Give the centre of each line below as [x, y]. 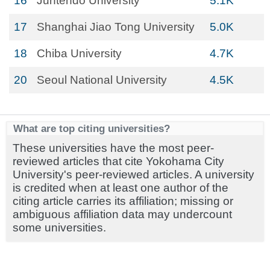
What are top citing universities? [92, 128]
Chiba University [79, 53]
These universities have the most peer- [113, 148]
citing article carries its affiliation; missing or [123, 201]
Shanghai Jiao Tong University [116, 27]
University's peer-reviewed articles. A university [133, 174]
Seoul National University [102, 80]
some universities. [59, 228]
